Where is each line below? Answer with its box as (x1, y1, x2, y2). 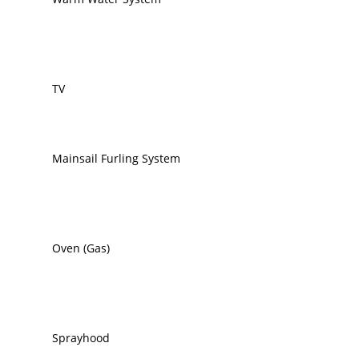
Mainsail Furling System (52, 151, 181, 167)
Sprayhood (52, 330, 111, 346)
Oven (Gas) (52, 240, 111, 256)
